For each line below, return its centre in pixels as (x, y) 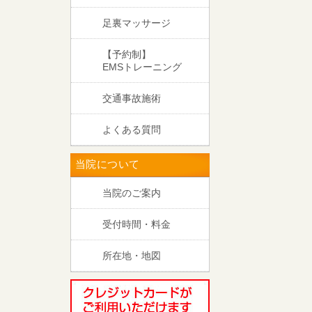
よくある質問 (132, 129)
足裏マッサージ (136, 23)
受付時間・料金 (136, 224)
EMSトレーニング (142, 67)
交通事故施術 (132, 98)
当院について (108, 164)
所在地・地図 (132, 255)
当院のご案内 (132, 193)
